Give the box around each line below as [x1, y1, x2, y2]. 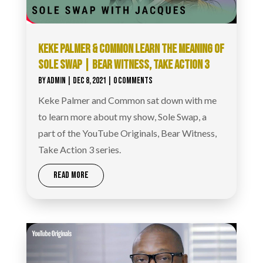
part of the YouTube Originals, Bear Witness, [38, 127, 217, 139]
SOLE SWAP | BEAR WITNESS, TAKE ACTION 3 [38, 57, 209, 72]
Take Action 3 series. [38, 143, 121, 155]
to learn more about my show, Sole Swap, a [38, 110, 207, 122]
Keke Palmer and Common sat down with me [38, 94, 217, 106]
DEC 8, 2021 [72, 75, 106, 86]
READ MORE [53, 169, 89, 181]
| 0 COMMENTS [106, 75, 153, 86]
